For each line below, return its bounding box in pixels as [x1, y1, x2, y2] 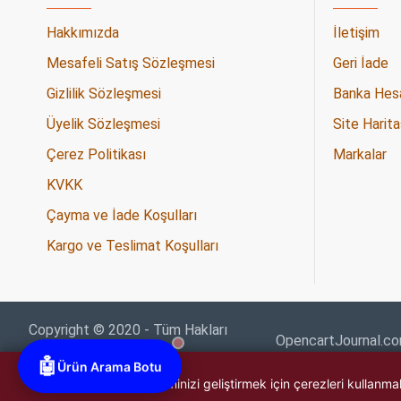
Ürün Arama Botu [57, 359, 162, 375]
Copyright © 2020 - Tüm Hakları [29, 321, 227, 338]
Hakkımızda [47, 24, 119, 41]
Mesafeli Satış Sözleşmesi [47, 55, 215, 72]
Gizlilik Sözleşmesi [47, 85, 161, 102]
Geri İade [333, 55, 388, 72]
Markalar [333, 146, 387, 163]
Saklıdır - [29, 343, 84, 360]
